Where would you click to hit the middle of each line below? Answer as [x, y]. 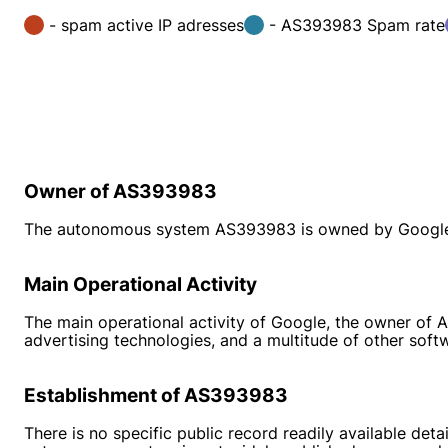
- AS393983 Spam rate [357, 25]
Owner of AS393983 [120, 191]
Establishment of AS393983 [156, 395]
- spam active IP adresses [146, 25]
